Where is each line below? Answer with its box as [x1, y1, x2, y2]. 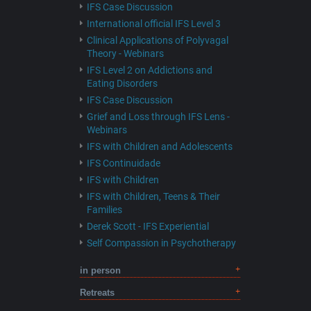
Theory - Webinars [86, 48, 164, 59]
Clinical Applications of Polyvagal [86, 35, 228, 46]
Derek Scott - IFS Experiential [86, 221, 209, 232]
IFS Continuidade [86, 158, 160, 169]
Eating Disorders [86, 78, 158, 89]
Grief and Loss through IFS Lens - [86, 111, 230, 122]
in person [79, 265, 121, 276]
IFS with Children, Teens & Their [86, 191, 220, 202]
